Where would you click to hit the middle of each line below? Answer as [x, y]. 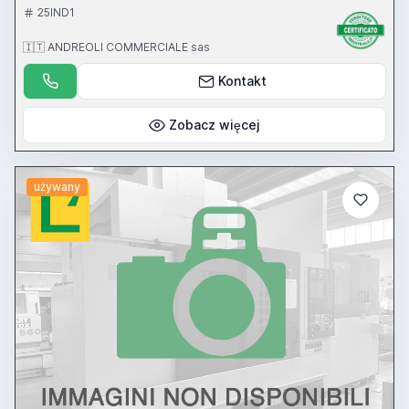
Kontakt [242, 81]
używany [57, 187]
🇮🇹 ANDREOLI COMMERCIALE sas [116, 47]
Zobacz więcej [215, 125]
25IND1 [56, 13]
